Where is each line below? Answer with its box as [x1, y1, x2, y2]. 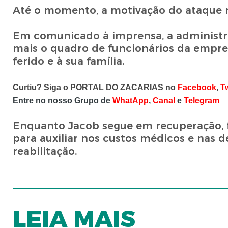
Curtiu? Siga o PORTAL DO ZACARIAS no [12, 83, 178, 92]
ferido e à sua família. [12, 55, 125, 68]
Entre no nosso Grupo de [12, 96, 112, 105]
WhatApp [112, 96, 149, 105]
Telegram [183, 96, 219, 105]
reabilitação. [12, 145, 80, 158]
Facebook [177, 83, 216, 92]
